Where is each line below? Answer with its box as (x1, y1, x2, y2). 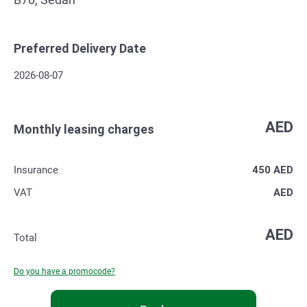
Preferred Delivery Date (14, 40, 146, 56)
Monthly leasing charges (14, 121, 154, 136)
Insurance (14, 163, 58, 176)
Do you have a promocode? (14, 266, 115, 276)
